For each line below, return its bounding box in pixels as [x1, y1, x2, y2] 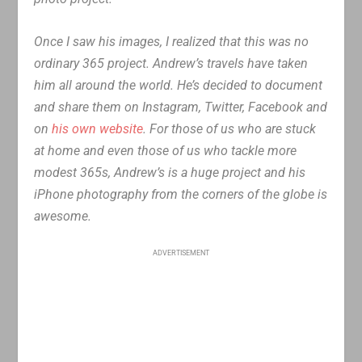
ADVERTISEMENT [153, 249, 209, 258]
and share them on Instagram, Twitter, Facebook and [34, 99, 328, 115]
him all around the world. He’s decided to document [34, 77, 323, 93]
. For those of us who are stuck [143, 120, 317, 137]
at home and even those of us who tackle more [34, 142, 297, 158]
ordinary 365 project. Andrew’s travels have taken [34, 55, 309, 71]
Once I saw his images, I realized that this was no [34, 33, 309, 49]
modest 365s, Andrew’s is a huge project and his [34, 164, 306, 180]
